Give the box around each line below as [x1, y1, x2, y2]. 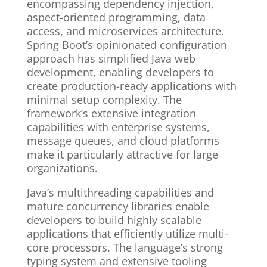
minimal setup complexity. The [26, 92, 182, 107]
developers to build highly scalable [26, 213, 201, 228]
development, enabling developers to [26, 65, 214, 80]
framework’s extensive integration [26, 106, 196, 121]
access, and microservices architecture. [26, 24, 224, 39]
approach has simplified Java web [26, 51, 195, 66]
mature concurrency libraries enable [26, 199, 209, 214]
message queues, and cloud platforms [26, 133, 219, 148]
